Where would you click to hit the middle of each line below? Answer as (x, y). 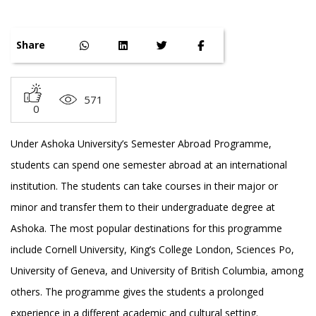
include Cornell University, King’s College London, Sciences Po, (152, 250)
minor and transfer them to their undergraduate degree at (143, 207)
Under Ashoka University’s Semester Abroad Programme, (141, 144)
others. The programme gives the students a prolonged (137, 292)
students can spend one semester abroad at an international (149, 165)
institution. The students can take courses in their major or (144, 186)
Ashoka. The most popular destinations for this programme (146, 229)
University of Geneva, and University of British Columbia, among (157, 271)
